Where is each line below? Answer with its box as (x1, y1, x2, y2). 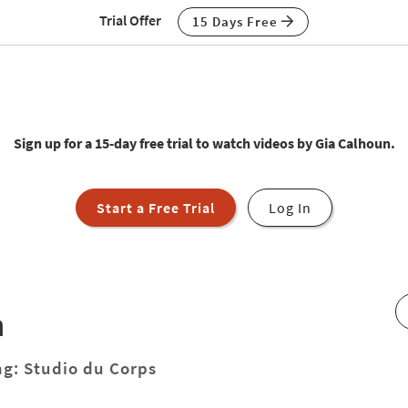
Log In (269, 199, 311, 218)
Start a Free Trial (97, 199, 215, 218)
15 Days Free (192, 13, 281, 30)
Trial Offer (99, 10, 161, 29)
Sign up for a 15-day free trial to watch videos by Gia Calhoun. (13, 134, 395, 152)
